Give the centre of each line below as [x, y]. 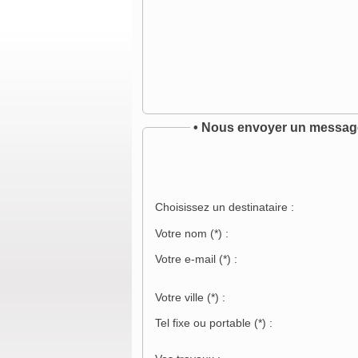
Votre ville [181, 298]
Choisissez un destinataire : [224, 207]
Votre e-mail [187, 259]
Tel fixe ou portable [204, 323]
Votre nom [182, 234]
